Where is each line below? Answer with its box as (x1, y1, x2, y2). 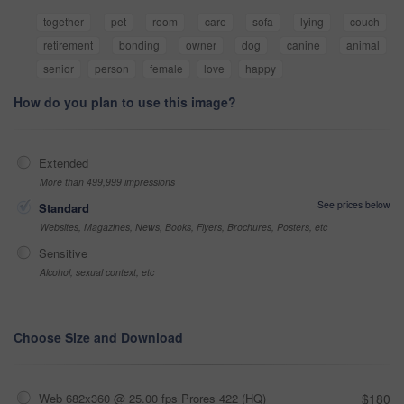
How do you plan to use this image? (14, 93, 236, 112)
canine (287, 37, 321, 53)
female (150, 60, 183, 77)
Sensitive (39, 244, 87, 262)
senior (43, 60, 74, 77)
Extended (39, 154, 88, 172)
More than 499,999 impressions (40, 175, 175, 189)
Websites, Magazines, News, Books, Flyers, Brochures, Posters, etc (40, 220, 327, 234)
